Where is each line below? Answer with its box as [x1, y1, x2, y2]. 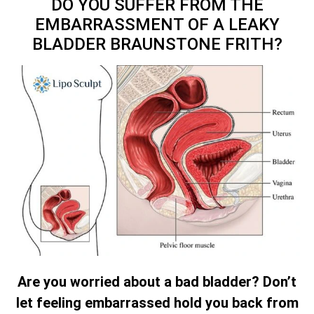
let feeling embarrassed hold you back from [15, 294, 299, 312]
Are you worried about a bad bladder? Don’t [18, 273, 296, 291]
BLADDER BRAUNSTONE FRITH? [32, 34, 282, 54]
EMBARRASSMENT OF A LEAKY [34, 14, 280, 34]
